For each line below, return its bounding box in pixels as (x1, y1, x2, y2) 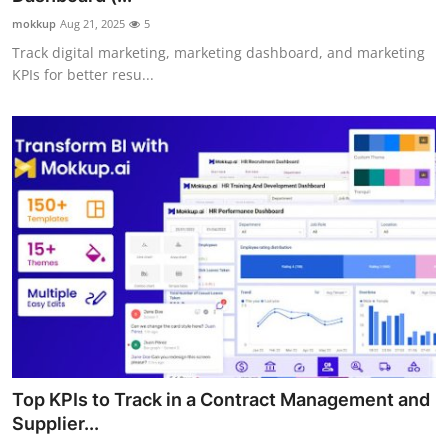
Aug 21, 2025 (60, 15, 125, 31)
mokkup (12, 15, 56, 31)
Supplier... (12, 413, 99, 435)
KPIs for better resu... (12, 64, 154, 84)
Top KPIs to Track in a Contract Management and (12, 389, 430, 411)
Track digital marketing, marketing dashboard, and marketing (12, 42, 425, 62)
